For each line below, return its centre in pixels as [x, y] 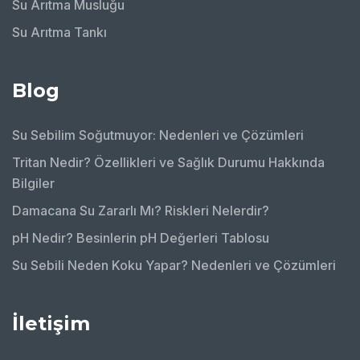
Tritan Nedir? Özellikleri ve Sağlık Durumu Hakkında [168, 162]
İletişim [51, 323]
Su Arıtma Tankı [59, 32]
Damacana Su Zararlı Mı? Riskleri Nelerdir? [141, 210]
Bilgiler [33, 183]
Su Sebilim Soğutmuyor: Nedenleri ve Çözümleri [158, 135]
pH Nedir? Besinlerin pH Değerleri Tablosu [141, 237]
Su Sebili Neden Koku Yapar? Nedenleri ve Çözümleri [174, 265]
